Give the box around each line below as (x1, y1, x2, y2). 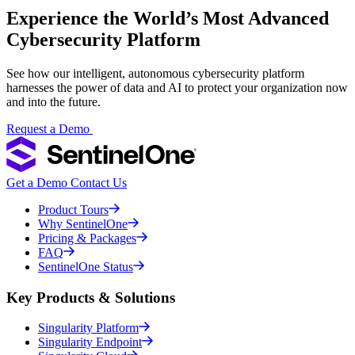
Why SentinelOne (38, 216, 128, 231)
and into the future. (6, 94, 101, 109)
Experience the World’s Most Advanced (6, 7, 329, 29)
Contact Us (71, 175, 127, 189)
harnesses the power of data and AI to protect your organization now (6, 80, 348, 94)
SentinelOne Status (38, 259, 133, 273)
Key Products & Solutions (6, 288, 175, 306)
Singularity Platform (38, 321, 139, 335)
